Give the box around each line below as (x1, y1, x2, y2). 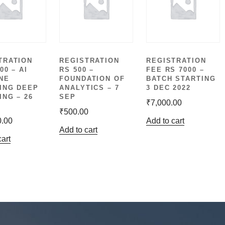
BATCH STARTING (146, 74, 216, 82)
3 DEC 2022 (146, 83, 191, 91)
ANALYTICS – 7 (59, 83, 120, 91)
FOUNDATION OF (59, 74, 126, 82)
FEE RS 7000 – (146, 65, 205, 73)
